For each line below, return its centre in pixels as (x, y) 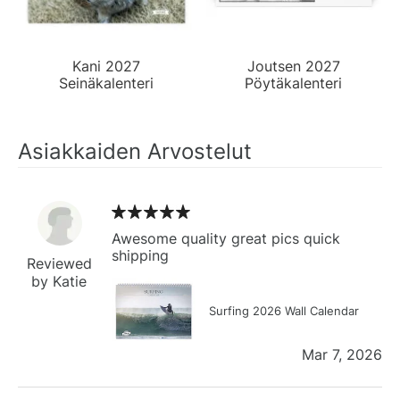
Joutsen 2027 (294, 66)
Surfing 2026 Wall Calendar (284, 310)
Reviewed (59, 263)
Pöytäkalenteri (294, 83)
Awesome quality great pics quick (226, 238)
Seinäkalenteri (106, 83)
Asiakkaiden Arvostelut (135, 151)
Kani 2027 (106, 66)
